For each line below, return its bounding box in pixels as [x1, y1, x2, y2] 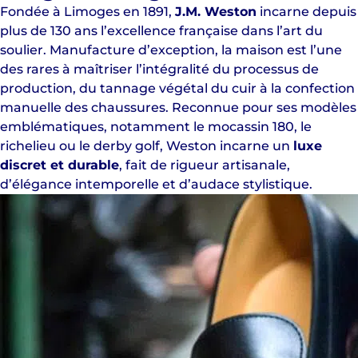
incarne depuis [257, 4, 356, 19]
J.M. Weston [175, 4, 257, 19]
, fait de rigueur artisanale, [119, 157, 290, 173]
